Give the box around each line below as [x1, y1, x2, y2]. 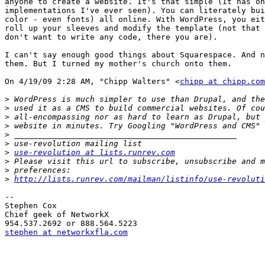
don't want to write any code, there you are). [5, 33, 218, 42]
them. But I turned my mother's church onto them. [5, 59, 232, 69]
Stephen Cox [5, 201, 57, 211]
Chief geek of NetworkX [5, 210, 109, 219]
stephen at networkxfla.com [5, 228, 128, 237]
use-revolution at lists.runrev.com [14, 148, 175, 157]
